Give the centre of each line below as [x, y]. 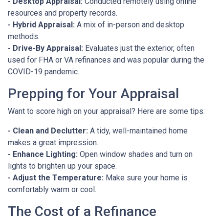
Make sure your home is [146, 177]
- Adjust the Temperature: [56, 177]
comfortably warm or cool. [52, 189]
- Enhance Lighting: [43, 154]
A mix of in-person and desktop [130, 24]
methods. [24, 36]
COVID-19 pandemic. [44, 71]
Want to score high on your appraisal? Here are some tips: [106, 111]
